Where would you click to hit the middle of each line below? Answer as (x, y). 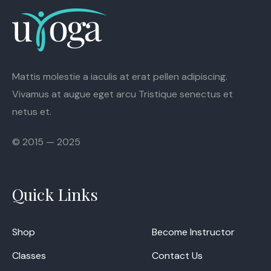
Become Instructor (193, 232)
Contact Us (177, 256)
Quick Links (55, 194)
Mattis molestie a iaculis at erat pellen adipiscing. (120, 77)
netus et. (32, 112)
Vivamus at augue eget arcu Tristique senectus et (122, 94)
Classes (29, 256)
